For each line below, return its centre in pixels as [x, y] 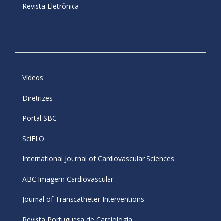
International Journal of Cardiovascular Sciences [98, 159]
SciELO [33, 139]
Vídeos [33, 78]
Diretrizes [37, 98]
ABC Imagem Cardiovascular [68, 179]
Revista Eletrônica [51, 6]
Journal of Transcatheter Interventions [83, 199]
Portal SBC [39, 118]
